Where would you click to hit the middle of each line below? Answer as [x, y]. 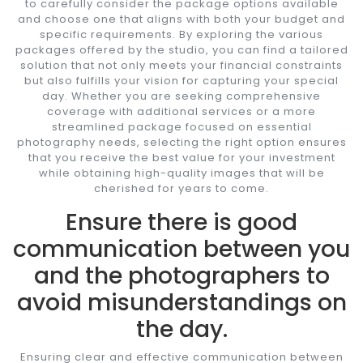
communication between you [181, 249]
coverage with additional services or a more [181, 111]
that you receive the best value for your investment [181, 157]
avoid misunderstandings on [181, 302]
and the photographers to [181, 275]
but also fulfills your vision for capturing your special [181, 80]
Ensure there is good [181, 222]
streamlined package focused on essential [181, 126]
